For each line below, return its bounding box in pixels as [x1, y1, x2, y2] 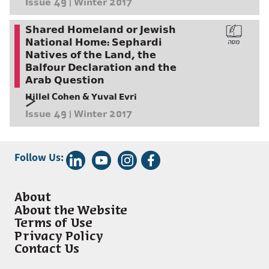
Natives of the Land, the [25, 50, 156, 62]
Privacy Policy [14, 231, 103, 243]
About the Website [14, 205, 127, 217]
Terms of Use [14, 218, 92, 230]
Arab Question [25, 75, 104, 87]
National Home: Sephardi [25, 37, 162, 49]
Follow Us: [14, 150, 64, 164]
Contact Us [14, 244, 79, 256]
